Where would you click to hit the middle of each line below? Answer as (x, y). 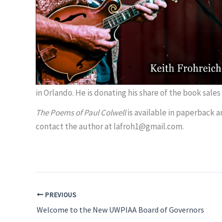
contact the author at (75, 127)
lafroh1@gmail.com (148, 127)
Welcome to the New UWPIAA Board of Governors (120, 209)
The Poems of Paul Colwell (82, 113)
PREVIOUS (60, 195)
